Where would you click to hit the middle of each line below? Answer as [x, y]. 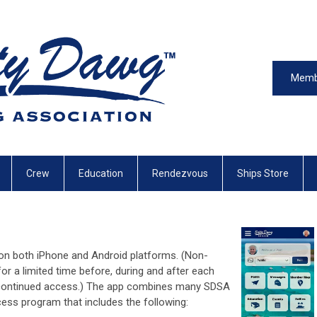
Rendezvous [180, 173]
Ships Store [263, 173]
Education [101, 173]
